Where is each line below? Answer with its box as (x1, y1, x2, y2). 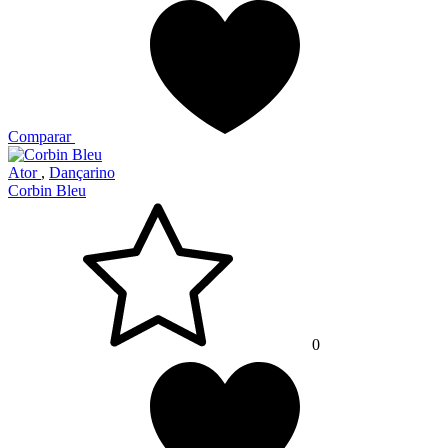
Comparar (8, 128, 71, 146)
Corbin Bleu (8, 182, 86, 200)
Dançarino (49, 164, 115, 182)
